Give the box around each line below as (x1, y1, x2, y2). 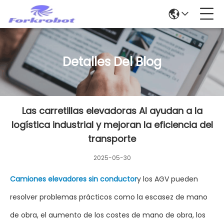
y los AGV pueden (137, 174, 198, 184)
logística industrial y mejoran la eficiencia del (11, 118, 213, 131)
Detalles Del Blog (62, 53, 161, 70)
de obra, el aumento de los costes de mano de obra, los (10, 210, 205, 220)
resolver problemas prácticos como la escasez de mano (10, 192, 207, 202)
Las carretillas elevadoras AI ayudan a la (21, 104, 202, 117)
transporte (88, 132, 136, 145)
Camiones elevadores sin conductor (10, 174, 137, 184)
